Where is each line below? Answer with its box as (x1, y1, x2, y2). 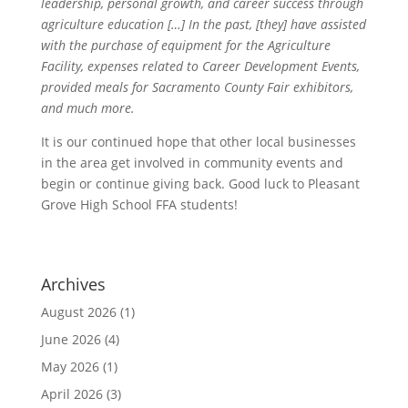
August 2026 (40, 303, 117, 321)
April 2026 (40, 385, 103, 403)
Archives (40, 273, 106, 295)
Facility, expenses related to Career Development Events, (40, 57, 360, 75)
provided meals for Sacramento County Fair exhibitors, (40, 78, 353, 96)
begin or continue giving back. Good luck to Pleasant (40, 175, 360, 192)
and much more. (40, 99, 135, 117)
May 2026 (40, 358, 99, 375)
